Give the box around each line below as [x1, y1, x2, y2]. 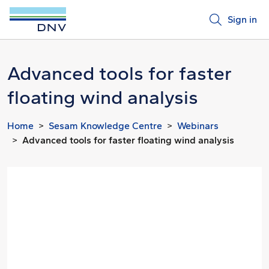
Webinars [177, 120, 219, 131]
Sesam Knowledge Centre [49, 120, 162, 131]
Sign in [228, 13, 257, 25]
